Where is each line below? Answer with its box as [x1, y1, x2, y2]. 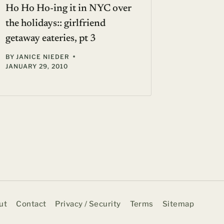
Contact [16, 199, 46, 208]
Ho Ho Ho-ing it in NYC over [5, 3, 132, 13]
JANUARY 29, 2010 [5, 62, 68, 70]
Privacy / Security [55, 199, 121, 208]
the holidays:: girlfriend [5, 18, 106, 28]
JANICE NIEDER [16, 52, 69, 60]
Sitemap [162, 199, 194, 208]
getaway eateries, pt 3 [5, 33, 96, 43]
